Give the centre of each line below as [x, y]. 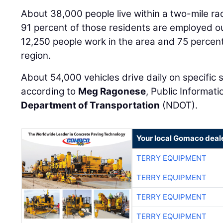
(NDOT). [179, 106]
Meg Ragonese [112, 92]
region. [36, 56]
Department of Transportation [91, 106]
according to [50, 92]
